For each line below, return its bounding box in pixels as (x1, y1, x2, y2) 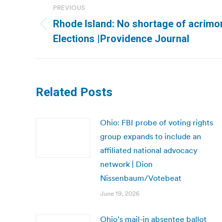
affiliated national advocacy (100, 145, 198, 155)
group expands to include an (100, 131, 201, 141)
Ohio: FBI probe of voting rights (100, 117, 213, 127)
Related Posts (36, 85, 112, 99)
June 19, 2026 (100, 189, 140, 198)
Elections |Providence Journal (53, 33, 189, 45)
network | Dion (100, 159, 153, 169)
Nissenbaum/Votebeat (100, 173, 181, 183)
